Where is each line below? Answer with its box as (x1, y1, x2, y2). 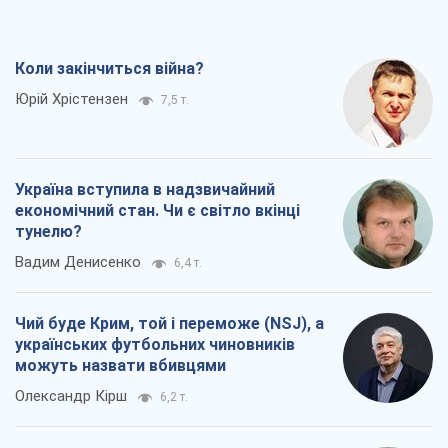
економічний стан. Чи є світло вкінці (15, 201, 300, 221)
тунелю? (15, 222, 82, 242)
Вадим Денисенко (15, 253, 141, 272)
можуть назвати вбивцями (15, 356, 226, 376)
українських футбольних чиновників (15, 335, 295, 355)
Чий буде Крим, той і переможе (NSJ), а (15, 314, 324, 334)
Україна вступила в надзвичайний (15, 180, 275, 200)
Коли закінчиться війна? (15, 59, 204, 79)
